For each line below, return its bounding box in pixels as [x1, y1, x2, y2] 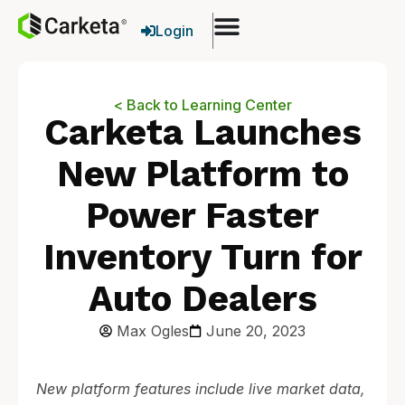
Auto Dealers [88, 278, 317, 320]
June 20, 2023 [206, 322, 306, 340]
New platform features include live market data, [36, 380, 365, 398]
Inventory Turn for [42, 236, 363, 278]
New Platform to [56, 153, 349, 195]
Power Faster [86, 194, 319, 237]
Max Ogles [117, 322, 189, 340]
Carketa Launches [43, 111, 362, 154]
